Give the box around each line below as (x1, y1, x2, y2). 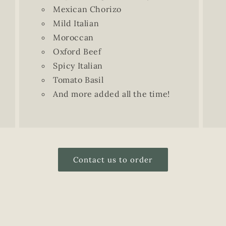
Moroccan (52, 32, 94, 42)
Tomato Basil (52, 75, 104, 85)
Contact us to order (73, 154, 153, 164)
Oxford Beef (52, 46, 101, 56)
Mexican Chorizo (52, 4, 122, 14)
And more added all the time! (52, 89, 170, 99)
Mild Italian (52, 18, 99, 28)
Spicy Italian (52, 61, 103, 71)
